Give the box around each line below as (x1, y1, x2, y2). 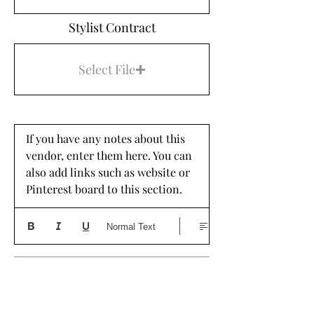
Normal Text (107, 221, 156, 232)
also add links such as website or (26, 165, 190, 179)
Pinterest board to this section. (26, 182, 185, 196)
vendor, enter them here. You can (26, 148, 192, 163)
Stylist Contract (68, 19, 156, 36)
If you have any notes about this (26, 131, 185, 146)
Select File (78, 60, 135, 78)
